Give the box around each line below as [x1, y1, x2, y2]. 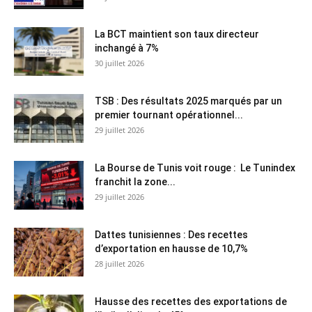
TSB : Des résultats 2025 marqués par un [95, 95, 282, 107]
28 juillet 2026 [95, 258, 144, 270]
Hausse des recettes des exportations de [95, 296, 287, 308]
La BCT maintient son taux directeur [95, 29, 259, 40]
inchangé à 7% [95, 42, 159, 54]
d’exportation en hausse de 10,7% [95, 243, 248, 255]
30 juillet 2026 [95, 58, 144, 69]
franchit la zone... [95, 176, 175, 188]
